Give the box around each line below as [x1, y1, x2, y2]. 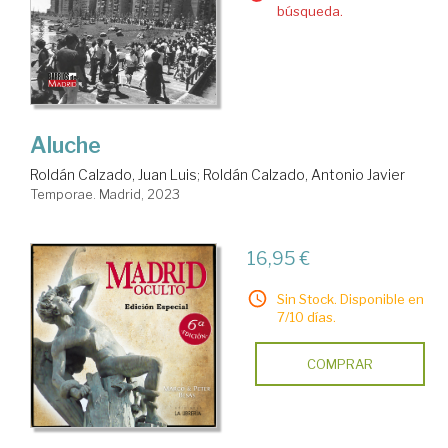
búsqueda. [276, 2, 343, 19]
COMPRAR [306, 356, 373, 373]
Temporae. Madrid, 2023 [30, 186, 180, 203]
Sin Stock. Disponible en [276, 291, 424, 308]
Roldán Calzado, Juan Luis [30, 166, 197, 184]
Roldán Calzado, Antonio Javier [203, 166, 405, 184]
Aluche [30, 132, 101, 159]
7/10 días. [276, 309, 336, 326]
